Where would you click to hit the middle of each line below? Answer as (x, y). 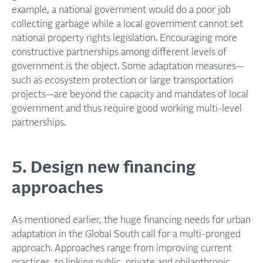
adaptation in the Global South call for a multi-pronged (126, 234)
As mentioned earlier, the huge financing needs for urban (131, 220)
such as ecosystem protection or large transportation (122, 80)
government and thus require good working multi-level (127, 109)
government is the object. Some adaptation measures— (128, 66)
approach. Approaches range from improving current (122, 248)
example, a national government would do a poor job (121, 10)
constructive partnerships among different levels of (119, 52)
